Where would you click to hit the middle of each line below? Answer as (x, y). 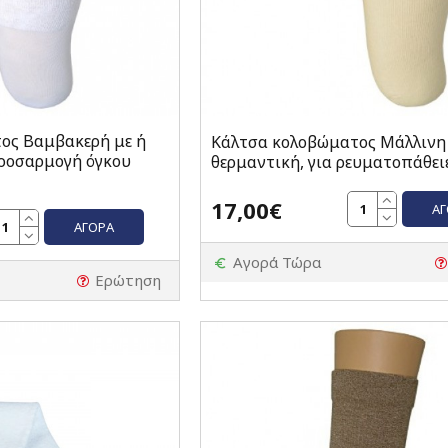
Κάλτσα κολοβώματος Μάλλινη (328, 142)
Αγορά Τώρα (276, 262)
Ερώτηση (127, 280)
